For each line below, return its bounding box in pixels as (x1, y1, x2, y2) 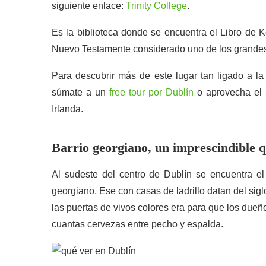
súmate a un (52, 87, 109, 97)
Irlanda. (52, 104, 83, 114)
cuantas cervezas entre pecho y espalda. (52, 219, 223, 229)
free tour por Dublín (109, 87, 194, 97)
